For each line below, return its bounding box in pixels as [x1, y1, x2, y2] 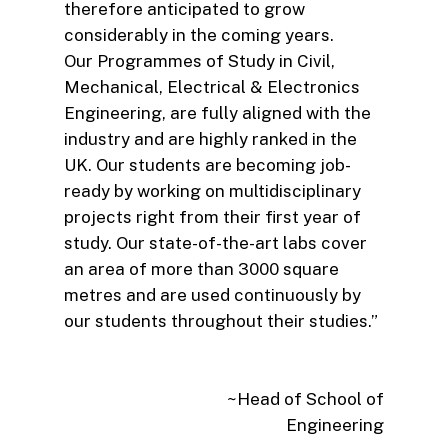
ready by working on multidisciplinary [64, 181, 361, 202]
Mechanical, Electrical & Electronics [64, 77, 360, 98]
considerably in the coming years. [64, 25, 334, 46]
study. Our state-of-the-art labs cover [64, 233, 367, 254]
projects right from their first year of [64, 207, 361, 228]
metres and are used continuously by [64, 285, 361, 306]
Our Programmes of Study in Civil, [64, 51, 335, 72]
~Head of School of [83, 388, 384, 409]
